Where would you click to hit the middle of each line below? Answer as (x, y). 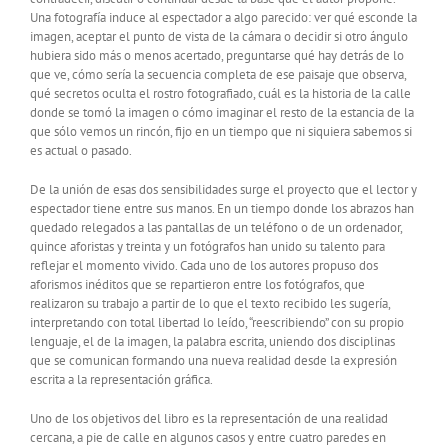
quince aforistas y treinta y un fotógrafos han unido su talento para (207, 247)
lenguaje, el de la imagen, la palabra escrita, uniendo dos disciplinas (212, 342)
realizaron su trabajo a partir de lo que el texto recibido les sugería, (210, 304)
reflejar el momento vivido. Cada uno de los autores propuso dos (204, 266)
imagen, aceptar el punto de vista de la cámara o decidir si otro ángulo (219, 37)
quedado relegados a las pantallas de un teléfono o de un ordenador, (216, 228)
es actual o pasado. (81, 151)
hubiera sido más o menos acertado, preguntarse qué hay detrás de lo (217, 56)
